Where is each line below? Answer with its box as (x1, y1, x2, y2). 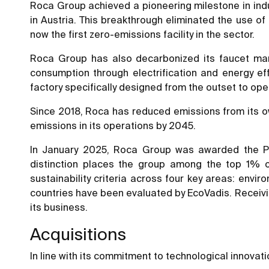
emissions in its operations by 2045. (30, 120, 196, 131)
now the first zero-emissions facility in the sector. (30, 29, 255, 40)
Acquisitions (30, 225, 126, 244)
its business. (30, 202, 88, 213)
